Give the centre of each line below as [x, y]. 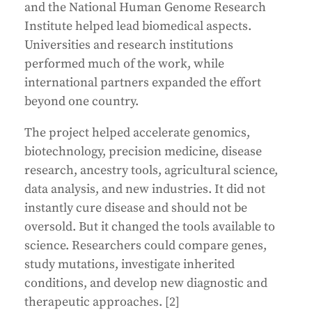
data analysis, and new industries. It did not [145, 189]
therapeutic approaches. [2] [102, 302]
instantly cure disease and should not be [136, 208]
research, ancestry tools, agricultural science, [151, 171]
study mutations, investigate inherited [130, 265]
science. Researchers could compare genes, [146, 246]
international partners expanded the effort [143, 83]
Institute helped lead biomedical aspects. [138, 26]
